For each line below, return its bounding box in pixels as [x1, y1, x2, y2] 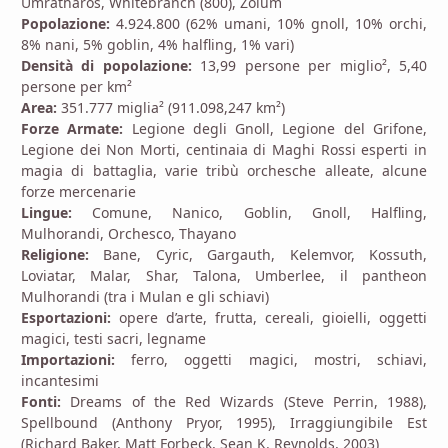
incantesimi [21, 371, 99, 391]
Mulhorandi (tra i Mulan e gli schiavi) [21, 287, 269, 307]
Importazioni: [21, 350, 115, 370]
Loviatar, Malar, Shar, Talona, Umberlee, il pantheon [21, 266, 427, 286]
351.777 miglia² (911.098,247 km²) [57, 98, 285, 118]
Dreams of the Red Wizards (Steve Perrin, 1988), [61, 392, 427, 412]
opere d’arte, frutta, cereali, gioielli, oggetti [111, 308, 427, 328]
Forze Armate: [21, 119, 124, 139]
